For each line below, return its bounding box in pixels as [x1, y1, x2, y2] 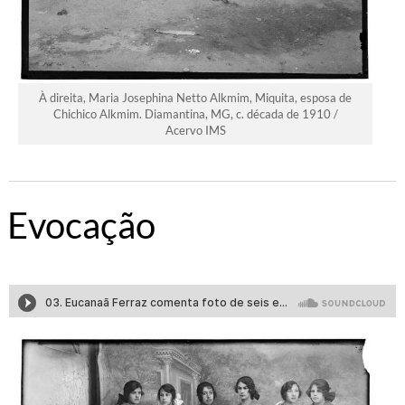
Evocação [7, 202, 155, 247]
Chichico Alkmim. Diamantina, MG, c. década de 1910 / [52, 106, 338, 121]
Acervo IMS [165, 122, 226, 137]
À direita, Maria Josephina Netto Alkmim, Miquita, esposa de [39, 89, 352, 105]
